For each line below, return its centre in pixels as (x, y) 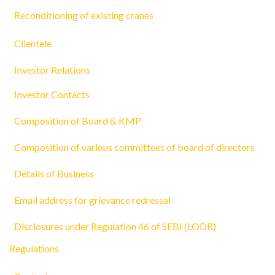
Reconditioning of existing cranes (84, 15)
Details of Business (54, 173)
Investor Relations (52, 70)
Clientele (33, 43)
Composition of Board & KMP (78, 121)
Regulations (34, 248)
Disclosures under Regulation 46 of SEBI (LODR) (115, 226)
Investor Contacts (52, 94)
